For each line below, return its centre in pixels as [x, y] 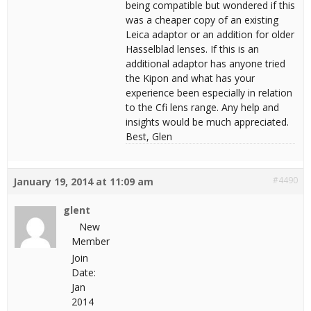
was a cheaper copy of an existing [202, 20]
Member [91, 241]
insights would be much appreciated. [207, 122]
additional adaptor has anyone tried [205, 64]
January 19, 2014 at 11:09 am [83, 182]
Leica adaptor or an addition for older [210, 34]
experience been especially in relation [209, 93]
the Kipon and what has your [190, 78]
